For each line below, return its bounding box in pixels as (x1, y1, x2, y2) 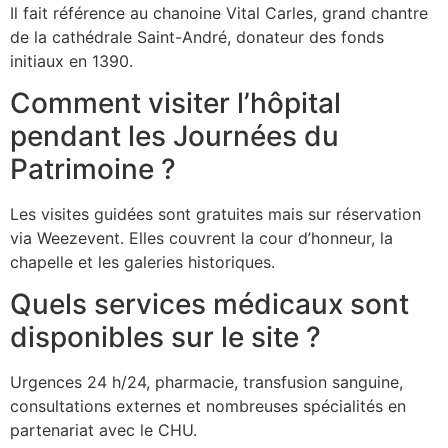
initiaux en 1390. (10, 50, 133, 71)
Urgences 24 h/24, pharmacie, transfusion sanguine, (10, 372, 403, 393)
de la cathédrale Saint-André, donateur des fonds (10, 26, 384, 47)
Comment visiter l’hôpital (10, 86, 341, 121)
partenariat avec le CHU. (10, 420, 197, 441)
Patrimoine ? (10, 152, 176, 187)
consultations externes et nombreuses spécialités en (10, 396, 406, 417)
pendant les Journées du (10, 119, 339, 154)
